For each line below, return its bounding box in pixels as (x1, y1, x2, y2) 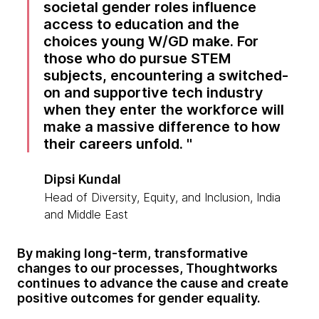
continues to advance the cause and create (17, 276, 288, 291)
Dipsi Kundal (44, 172, 122, 187)
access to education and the (43, 16, 240, 33)
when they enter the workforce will (43, 101, 285, 119)
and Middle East (44, 207, 129, 222)
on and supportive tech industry (43, 84, 264, 102)
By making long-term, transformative (17, 246, 248, 261)
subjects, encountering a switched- (43, 67, 289, 85)
